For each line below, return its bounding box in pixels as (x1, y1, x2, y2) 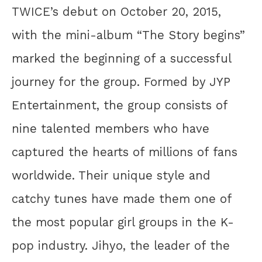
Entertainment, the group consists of (12, 98, 227, 112)
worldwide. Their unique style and (12, 168, 211, 182)
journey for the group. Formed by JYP (12, 74, 230, 89)
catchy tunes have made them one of (12, 191, 232, 206)
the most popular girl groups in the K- (12, 215, 234, 229)
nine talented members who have (12, 121, 209, 136)
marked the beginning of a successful (12, 51, 231, 65)
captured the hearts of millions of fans (12, 144, 237, 159)
